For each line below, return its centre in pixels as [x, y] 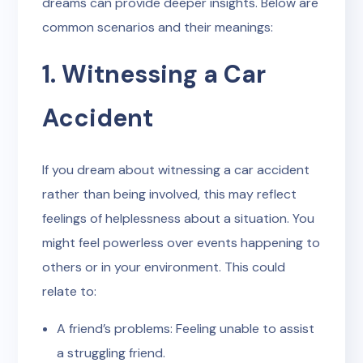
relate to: [70, 291]
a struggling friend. [111, 353]
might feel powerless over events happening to [181, 243]
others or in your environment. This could [164, 267]
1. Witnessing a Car [154, 74]
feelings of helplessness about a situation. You [179, 218]
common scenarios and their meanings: [158, 27]
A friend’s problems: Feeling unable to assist [186, 329]
